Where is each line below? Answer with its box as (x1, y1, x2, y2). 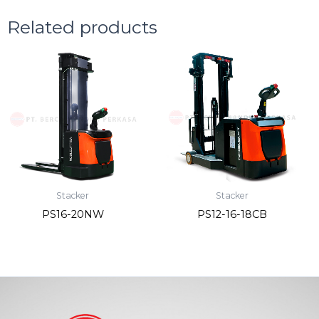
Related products (7, 16, 157, 38)
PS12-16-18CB (197, 208, 267, 221)
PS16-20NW (41, 208, 104, 221)
